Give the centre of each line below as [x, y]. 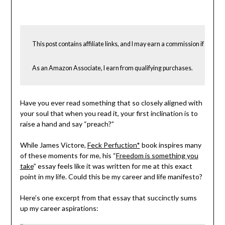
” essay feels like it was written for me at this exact [113, 166]
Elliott [162, 21]
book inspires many [171, 145]
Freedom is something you [157, 156]
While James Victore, [53, 145]
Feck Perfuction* [114, 145]
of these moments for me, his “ [68, 156]
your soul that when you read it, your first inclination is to [109, 114]
